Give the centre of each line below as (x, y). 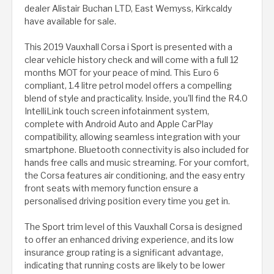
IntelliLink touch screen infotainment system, (117, 111)
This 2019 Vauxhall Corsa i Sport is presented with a (128, 47)
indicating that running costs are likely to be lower (125, 265)
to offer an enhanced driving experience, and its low (129, 240)
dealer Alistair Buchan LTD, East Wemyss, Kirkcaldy (128, 9)
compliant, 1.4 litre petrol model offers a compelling (128, 86)
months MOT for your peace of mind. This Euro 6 (122, 73)
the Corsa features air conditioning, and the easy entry (135, 176)
